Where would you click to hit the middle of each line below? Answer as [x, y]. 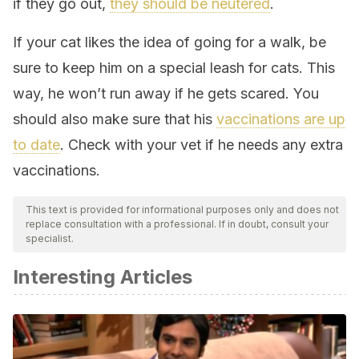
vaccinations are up [281, 119]
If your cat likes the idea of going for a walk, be [169, 42]
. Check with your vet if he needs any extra [202, 145]
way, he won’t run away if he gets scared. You [166, 93]
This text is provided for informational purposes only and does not [182, 210]
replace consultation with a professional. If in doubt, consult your [177, 224]
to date [36, 145]
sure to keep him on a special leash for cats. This [174, 68]
